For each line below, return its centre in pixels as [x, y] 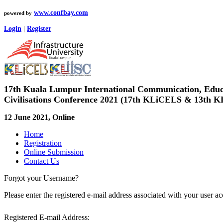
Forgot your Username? [41, 178]
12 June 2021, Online [39, 117]
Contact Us [42, 161]
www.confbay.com [61, 13]
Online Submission [54, 152]
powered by [18, 13]
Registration [43, 143]
